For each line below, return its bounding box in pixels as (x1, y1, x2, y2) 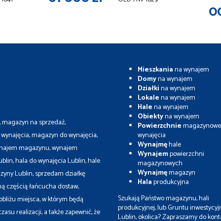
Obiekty (138, 110, 163, 122)
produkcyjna (152, 176, 189, 188)
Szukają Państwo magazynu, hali (118, 192, 209, 204)
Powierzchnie (138, 120, 183, 132)
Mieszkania (138, 64, 173, 75)
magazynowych (138, 157, 183, 169)
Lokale (138, 92, 159, 104)
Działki (138, 82, 159, 94)
